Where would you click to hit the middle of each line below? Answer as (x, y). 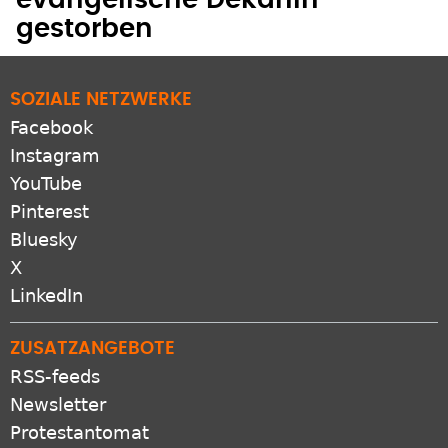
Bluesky (44, 240)
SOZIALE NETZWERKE (101, 100)
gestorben (84, 29)
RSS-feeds (55, 377)
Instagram (55, 156)
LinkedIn (46, 296)
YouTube (46, 184)
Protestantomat (79, 433)
